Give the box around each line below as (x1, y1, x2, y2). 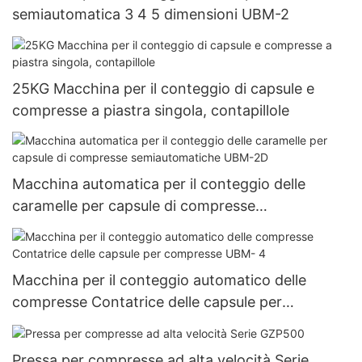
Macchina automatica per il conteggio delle (12, 175, 305, 193)
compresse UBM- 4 (12, 314, 145, 332)
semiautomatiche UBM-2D (12, 219, 192, 237)
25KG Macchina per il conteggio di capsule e (12, 79, 314, 97)
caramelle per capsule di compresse (12, 197, 255, 215)
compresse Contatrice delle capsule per (12, 293, 282, 310)
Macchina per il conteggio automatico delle (12, 271, 306, 288)
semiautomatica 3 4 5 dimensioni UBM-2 (12, 6, 290, 23)
